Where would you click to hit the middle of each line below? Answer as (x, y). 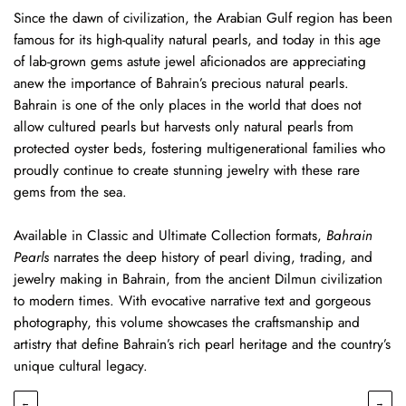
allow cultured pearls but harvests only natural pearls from (184, 126)
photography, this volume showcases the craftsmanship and (187, 322)
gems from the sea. (70, 192)
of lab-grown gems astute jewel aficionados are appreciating (190, 61)
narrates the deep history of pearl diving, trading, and (213, 257)
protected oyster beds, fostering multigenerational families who (199, 148)
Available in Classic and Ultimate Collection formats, (170, 235)
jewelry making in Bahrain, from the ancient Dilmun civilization (198, 279)
